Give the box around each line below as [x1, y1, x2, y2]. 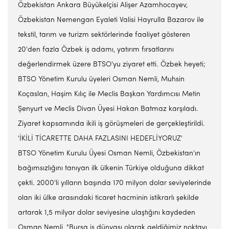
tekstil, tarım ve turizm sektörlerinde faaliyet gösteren [18, 31, 190, 39]
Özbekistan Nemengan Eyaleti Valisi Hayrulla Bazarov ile [18, 16, 204, 24]
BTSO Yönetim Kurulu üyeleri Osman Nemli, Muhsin [18, 76, 185, 83]
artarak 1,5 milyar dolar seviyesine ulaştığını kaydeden [18, 209, 195, 217]
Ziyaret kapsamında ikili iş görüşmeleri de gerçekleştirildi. [18, 120, 205, 128]
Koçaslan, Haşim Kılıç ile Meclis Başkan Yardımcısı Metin [18, 90, 200, 98]
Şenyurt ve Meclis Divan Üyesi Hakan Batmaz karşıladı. [18, 105, 198, 113]
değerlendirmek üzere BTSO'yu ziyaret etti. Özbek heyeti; [18, 61, 205, 68]
